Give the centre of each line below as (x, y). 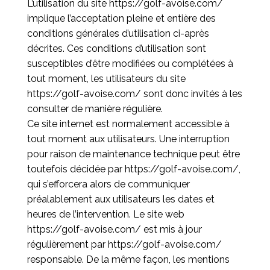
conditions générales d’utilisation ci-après (118, 33)
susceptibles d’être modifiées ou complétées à (130, 64)
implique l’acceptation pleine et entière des (121, 18)
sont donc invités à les (191, 94)
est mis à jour (171, 229)
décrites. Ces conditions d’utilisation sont (116, 49)
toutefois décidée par (76, 169)
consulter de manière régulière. (95, 109)
